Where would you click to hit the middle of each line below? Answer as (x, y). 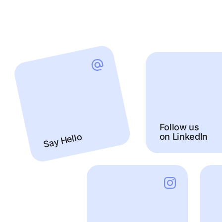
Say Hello (63, 141)
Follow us (179, 127)
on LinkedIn (183, 137)
